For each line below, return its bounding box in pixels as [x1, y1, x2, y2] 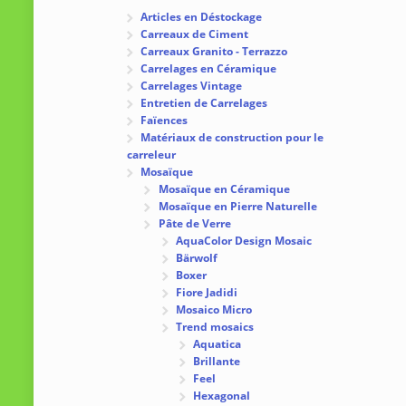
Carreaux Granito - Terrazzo [140, 43, 288, 59]
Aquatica [193, 335, 242, 352]
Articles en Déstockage [140, 8, 263, 24]
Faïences [140, 111, 188, 128]
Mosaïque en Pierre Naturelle [158, 198, 317, 214]
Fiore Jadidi [175, 284, 237, 300]
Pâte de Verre [158, 215, 231, 231]
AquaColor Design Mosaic [175, 232, 312, 248]
